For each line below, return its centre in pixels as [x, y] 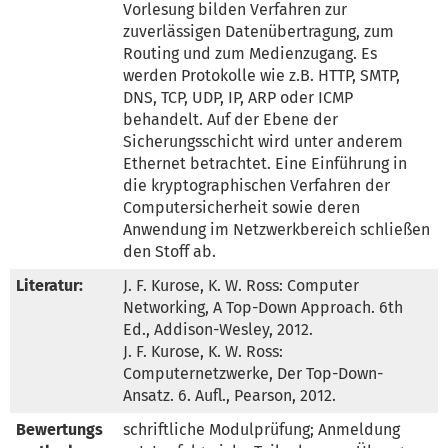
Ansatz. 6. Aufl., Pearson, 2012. [229, 395]
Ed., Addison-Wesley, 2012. [218, 329]
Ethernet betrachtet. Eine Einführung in [265, 163]
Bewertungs [59, 429]
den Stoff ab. [169, 251]
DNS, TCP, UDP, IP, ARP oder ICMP [238, 97]
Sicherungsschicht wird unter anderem [263, 141]
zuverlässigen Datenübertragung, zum [258, 31]
